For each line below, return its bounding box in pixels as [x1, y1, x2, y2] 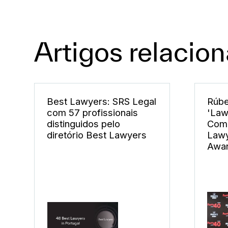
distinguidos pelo [47, 118, 121, 130]
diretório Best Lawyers [47, 129, 147, 141]
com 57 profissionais [47, 107, 138, 119]
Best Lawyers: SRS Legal [47, 96, 157, 107]
